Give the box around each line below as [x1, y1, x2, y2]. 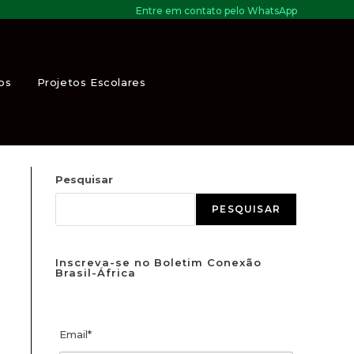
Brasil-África [55, 266, 136, 279]
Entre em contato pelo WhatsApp [136, 5, 297, 17]
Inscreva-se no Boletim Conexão [55, 256, 262, 269]
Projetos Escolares [36, 76, 146, 88]
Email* [59, 328, 92, 341]
